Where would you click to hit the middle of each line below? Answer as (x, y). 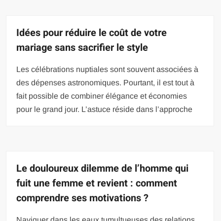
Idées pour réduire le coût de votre (92, 33)
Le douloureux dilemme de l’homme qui (103, 169)
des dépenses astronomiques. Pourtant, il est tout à (106, 83)
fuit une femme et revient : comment (97, 184)
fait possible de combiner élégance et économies (102, 96)
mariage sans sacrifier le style (82, 48)
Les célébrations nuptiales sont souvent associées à (108, 70)
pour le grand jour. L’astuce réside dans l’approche (105, 110)
